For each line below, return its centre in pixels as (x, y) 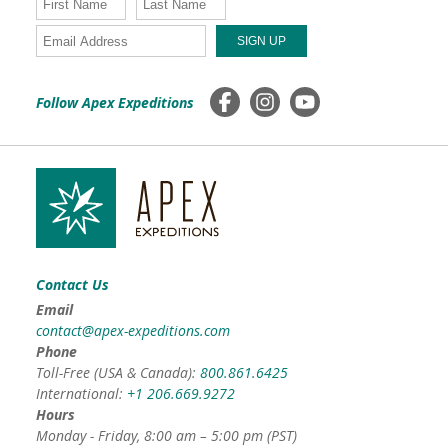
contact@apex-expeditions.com (132, 331)
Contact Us (72, 285)
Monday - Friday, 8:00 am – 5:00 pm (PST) (166, 436)
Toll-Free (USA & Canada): (117, 373)
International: (81, 394)
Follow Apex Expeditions (114, 103)
